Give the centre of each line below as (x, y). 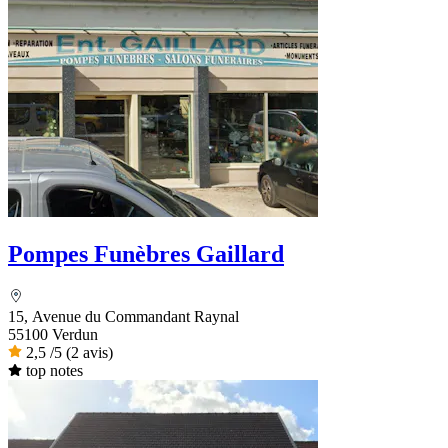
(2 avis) (89, 352)
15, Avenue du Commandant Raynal (123, 316)
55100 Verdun (53, 334)
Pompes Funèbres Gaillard (146, 253)
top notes (54, 370)
